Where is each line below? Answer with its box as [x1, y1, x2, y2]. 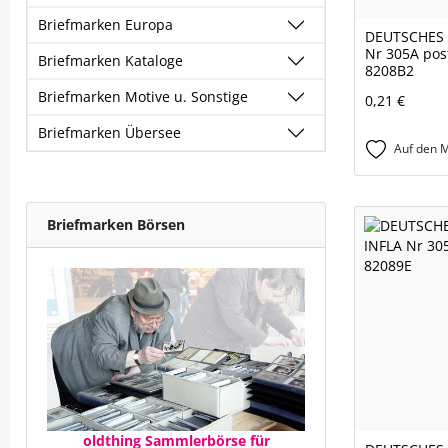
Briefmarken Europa [38, 15, 173, 34]
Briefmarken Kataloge [38, 51, 183, 70]
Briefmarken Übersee [38, 123, 181, 142]
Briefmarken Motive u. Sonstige [38, 87, 248, 106]
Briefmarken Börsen [47, 215, 185, 234]
